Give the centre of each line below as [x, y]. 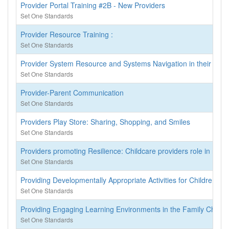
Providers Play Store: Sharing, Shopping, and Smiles [105, 122]
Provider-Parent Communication [72, 93]
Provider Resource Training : [67, 34]
